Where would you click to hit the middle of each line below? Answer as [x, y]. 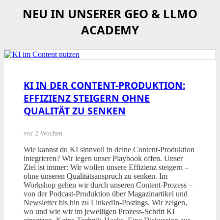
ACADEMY [110, 30]
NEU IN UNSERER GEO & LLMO [110, 14]
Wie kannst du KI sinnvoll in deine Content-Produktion [109, 150]
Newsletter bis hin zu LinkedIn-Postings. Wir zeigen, [105, 203]
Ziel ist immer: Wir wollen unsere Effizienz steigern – [106, 167]
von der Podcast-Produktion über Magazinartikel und [106, 194]
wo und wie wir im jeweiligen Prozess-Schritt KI [99, 212]
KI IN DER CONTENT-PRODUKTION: [104, 85]
